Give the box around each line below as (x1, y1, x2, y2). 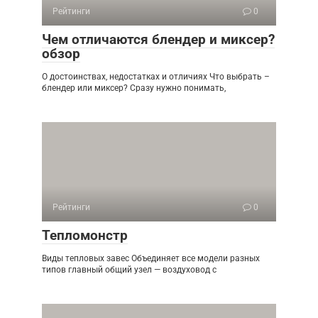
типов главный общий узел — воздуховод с (42, 265, 216, 275)
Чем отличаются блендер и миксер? (42, 31, 275, 48)
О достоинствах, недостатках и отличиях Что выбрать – (42, 72, 270, 82)
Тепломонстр (42, 227, 128, 244)
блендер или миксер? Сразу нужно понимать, (42, 83, 226, 94)
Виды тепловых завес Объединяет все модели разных (42, 253, 260, 264)
